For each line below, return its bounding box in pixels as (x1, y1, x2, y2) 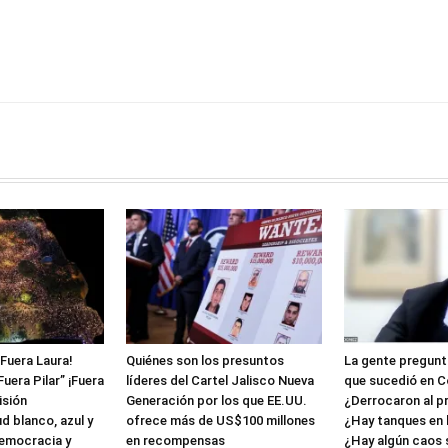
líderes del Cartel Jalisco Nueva (126, 372, 314, 388)
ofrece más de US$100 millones (126, 412, 315, 428)
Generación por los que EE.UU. (126, 392, 307, 408)
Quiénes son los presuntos (126, 352, 284, 368)
